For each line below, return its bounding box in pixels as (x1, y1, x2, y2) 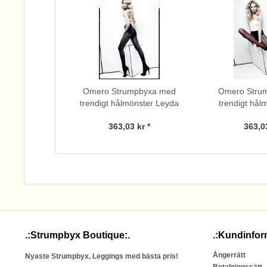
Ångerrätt (213, 251, 246, 259)
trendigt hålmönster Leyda (79, 98, 179, 108)
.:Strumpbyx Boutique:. (25, 230, 130, 240)
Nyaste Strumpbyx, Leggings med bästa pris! (25, 252, 178, 260)
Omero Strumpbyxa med (82, 86, 176, 96)
